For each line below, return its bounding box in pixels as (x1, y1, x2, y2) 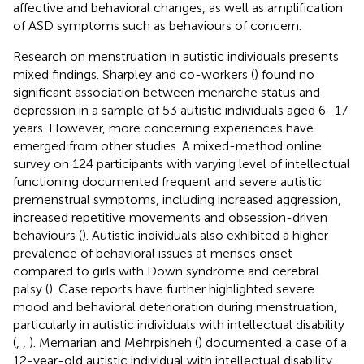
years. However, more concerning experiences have (13, 119, 314, 136)
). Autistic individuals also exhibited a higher (82, 227, 328, 243)
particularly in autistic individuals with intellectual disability (13, 316, 344, 332)
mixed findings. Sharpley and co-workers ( (13, 66, 254, 82)
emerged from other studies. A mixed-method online (13, 137, 322, 154)
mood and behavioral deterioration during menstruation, (13, 298, 337, 314)
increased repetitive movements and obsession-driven (13, 209, 327, 225)
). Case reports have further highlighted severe (49, 280, 314, 297)
